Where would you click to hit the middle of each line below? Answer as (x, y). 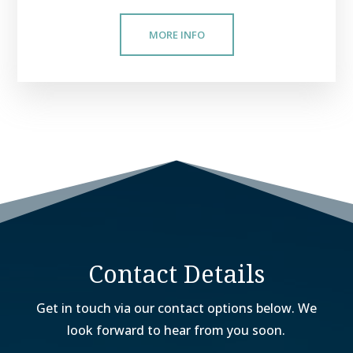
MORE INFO (176, 34)
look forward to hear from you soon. (176, 330)
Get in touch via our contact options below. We (176, 308)
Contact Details (176, 273)
